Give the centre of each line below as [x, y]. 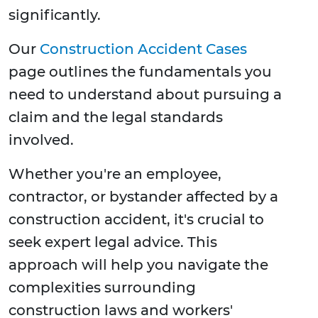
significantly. [55, 15]
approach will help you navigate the [138, 265]
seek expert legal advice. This [113, 242]
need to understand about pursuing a [145, 95]
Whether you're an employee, [115, 174]
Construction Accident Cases [143, 49]
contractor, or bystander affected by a [143, 197]
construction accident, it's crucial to [136, 220]
